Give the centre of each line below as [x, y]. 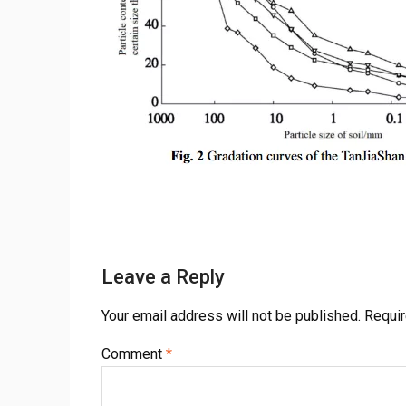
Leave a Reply [163, 277]
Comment [134, 354]
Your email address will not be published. [231, 316]
